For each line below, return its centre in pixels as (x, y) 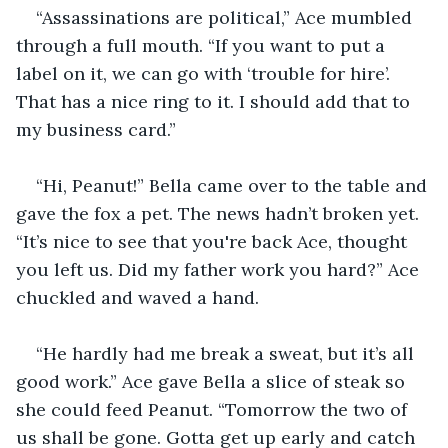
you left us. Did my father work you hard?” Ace (220, 269)
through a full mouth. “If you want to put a (203, 45)
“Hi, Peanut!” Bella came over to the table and (234, 185)
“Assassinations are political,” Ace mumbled (226, 17)
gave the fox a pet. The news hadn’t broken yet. (220, 213)
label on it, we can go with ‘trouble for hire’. (205, 73)
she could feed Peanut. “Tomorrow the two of (214, 409)
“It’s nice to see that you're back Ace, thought (214, 241)
